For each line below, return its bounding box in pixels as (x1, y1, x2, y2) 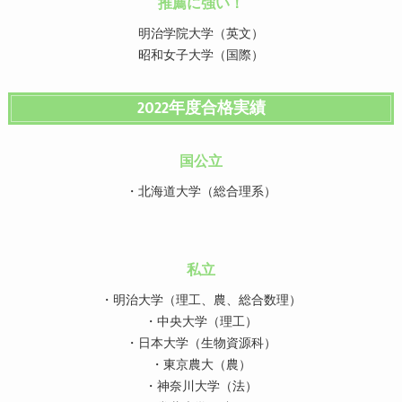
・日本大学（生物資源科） (126, 334, 276, 354)
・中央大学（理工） (144, 312, 258, 333)
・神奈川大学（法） (144, 377, 258, 398)
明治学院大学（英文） (138, 24, 264, 45)
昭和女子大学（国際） (138, 46, 264, 66)
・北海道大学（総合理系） (126, 182, 276, 203)
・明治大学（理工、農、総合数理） (100, 291, 301, 311)
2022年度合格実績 (136, 95, 266, 122)
